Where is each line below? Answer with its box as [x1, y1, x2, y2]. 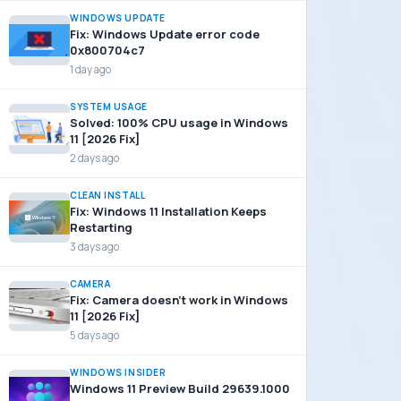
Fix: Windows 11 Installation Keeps [70, 203, 267, 219]
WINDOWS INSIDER [70, 366, 166, 379]
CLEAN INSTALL [70, 189, 146, 201]
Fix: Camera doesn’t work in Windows [70, 292, 288, 308]
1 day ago [70, 63, 111, 76]
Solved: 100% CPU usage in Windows [70, 115, 288, 131]
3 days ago [70, 240, 119, 253]
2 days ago [70, 151, 119, 165]
